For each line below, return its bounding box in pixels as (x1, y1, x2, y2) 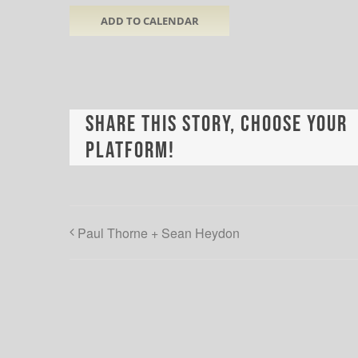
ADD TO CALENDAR (100, 14, 199, 29)
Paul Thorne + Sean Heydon (78, 224, 240, 243)
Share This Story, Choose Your (86, 111, 348, 138)
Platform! (86, 137, 175, 165)
